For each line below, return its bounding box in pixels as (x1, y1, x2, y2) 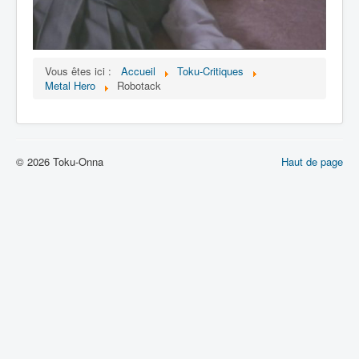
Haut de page (281, 154, 343, 170)
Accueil (121, 63, 155, 79)
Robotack (117, 78, 161, 94)
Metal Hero (45, 78, 95, 94)
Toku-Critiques (177, 63, 244, 79)
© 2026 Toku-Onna (16, 154, 103, 170)
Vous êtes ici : (45, 63, 118, 79)
